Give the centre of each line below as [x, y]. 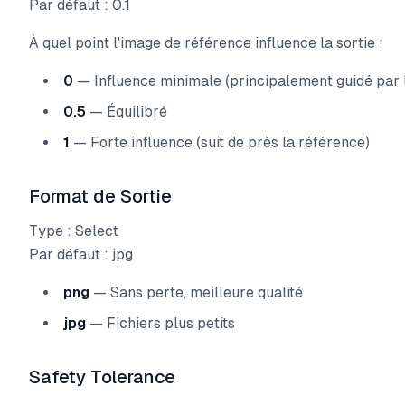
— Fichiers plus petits [160, 323]
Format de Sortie [100, 196]
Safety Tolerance [102, 377]
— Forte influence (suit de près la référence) [220, 142]
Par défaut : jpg [81, 254]
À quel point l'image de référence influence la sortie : [206, 43]
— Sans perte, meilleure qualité [196, 292]
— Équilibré [127, 112]
